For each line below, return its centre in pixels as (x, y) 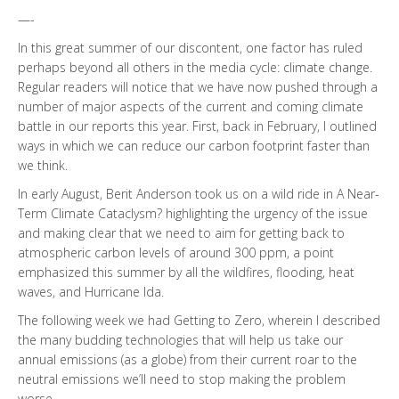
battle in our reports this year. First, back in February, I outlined (197, 126)
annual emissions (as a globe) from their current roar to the (187, 360)
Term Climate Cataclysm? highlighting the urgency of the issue (193, 214)
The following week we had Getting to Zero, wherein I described (199, 321)
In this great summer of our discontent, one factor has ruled (190, 48)
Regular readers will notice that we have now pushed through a (198, 87)
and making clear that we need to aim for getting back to (181, 233)
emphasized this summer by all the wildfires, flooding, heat (186, 273)
